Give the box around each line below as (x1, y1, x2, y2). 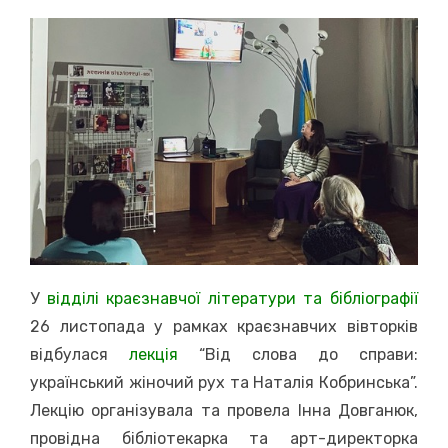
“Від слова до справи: (178, 344, 418, 364)
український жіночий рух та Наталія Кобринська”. (30, 372, 418, 392)
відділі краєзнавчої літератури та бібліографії (46, 288, 419, 308)
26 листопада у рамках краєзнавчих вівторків (30, 316, 418, 336)
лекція (129, 344, 178, 364)
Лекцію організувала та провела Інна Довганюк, (30, 400, 418, 420)
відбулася (30, 344, 129, 364)
